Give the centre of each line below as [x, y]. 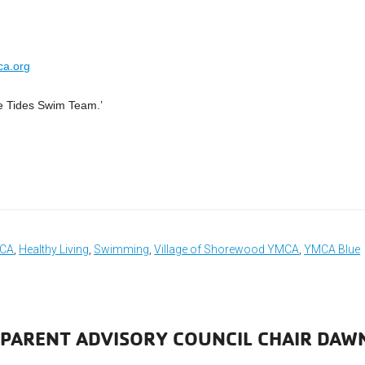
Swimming [122, 250]
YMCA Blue [332, 250]
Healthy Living [54, 250]
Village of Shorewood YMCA [227, 250]
